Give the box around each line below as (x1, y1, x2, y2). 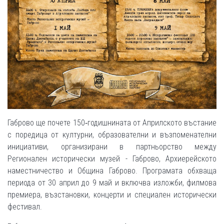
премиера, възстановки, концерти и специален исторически (7, 189, 216, 199)
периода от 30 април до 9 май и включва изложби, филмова (7, 177, 216, 187)
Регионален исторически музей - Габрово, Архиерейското (7, 153, 216, 163)
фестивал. (7, 201, 42, 211)
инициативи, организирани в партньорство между (7, 141, 216, 151)
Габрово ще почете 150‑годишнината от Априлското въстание (7, 117, 216, 127)
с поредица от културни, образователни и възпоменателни (7, 129, 216, 139)
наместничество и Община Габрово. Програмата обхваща (7, 165, 216, 175)
